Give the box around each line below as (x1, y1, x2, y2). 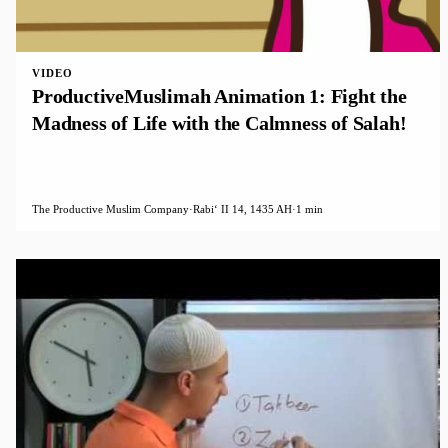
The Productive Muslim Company (32, 203, 189, 216)
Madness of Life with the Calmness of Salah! (32, 111, 407, 134)
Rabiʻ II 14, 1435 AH (193, 203, 292, 216)
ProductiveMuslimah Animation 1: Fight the (32, 84, 407, 107)
